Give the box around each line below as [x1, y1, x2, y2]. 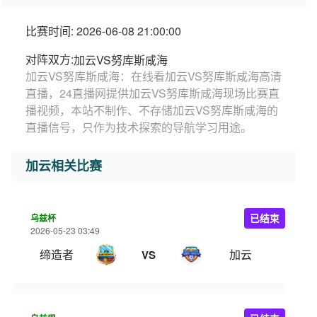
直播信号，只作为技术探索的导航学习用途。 [25, 119, 252, 135]
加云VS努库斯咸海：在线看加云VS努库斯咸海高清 [25, 68, 282, 84]
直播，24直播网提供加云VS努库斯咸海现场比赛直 [25, 85, 279, 101]
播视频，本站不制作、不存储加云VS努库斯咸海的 [25, 102, 278, 118]
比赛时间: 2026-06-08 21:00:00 [25, 23, 181, 39]
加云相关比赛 [25, 156, 102, 175]
